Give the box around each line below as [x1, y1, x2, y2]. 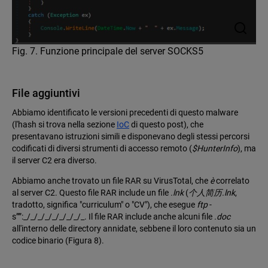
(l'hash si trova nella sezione [12, 120, 117, 130]
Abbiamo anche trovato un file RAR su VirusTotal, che [12, 176, 210, 186]
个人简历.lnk [188, 188, 235, 198]
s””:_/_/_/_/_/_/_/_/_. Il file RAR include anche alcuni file [12, 212, 214, 222]
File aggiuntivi [12, 87, 80, 100]
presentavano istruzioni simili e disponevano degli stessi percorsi [12, 132, 249, 142]
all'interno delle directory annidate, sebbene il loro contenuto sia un [12, 224, 256, 234]
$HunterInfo [192, 144, 237, 154]
